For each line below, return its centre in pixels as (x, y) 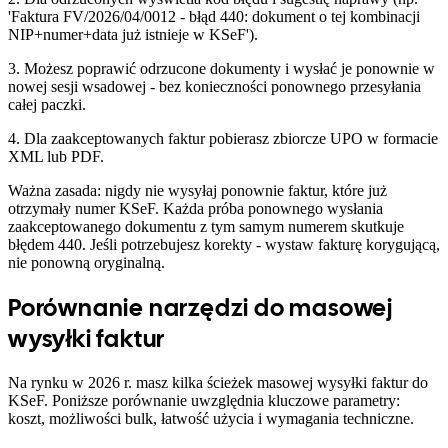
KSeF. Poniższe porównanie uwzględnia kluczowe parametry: (204, 400)
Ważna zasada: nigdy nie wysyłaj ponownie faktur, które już (197, 191)
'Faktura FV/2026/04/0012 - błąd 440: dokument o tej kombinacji (214, 17)
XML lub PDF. (56, 157)
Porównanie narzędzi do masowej (200, 308)
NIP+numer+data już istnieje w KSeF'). (133, 35)
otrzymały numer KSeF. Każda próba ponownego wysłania (195, 209)
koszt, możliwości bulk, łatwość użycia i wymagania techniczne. (211, 418)
